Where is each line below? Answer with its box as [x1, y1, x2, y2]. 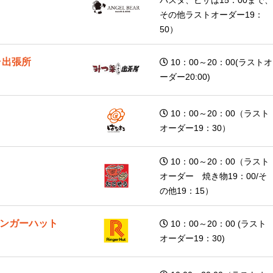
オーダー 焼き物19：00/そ [160, 171, 267, 181]
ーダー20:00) [160, 71, 210, 82]
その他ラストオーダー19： [160, 9, 263, 19]
